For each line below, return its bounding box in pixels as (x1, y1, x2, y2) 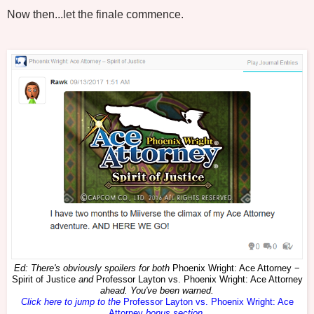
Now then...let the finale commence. (7, 8, 184, 20)
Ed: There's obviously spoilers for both (14, 263, 172, 273)
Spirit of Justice (11, 274, 76, 285)
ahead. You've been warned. (100, 285, 214, 296)
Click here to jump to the (20, 296, 123, 307)
